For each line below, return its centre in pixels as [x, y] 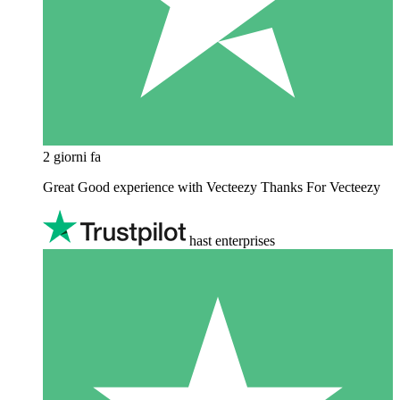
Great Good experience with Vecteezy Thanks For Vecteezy [212, 187]
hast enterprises [232, 240]
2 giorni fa [72, 156]
